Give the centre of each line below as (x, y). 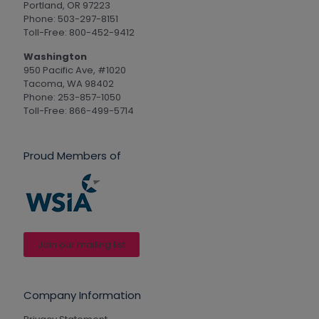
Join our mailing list (82, 245)
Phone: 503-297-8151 (71, 19)
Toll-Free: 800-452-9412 (79, 32)
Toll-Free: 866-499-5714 (79, 111)
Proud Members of (72, 156)
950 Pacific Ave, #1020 (75, 70)
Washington (55, 57)
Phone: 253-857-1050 (72, 97)
